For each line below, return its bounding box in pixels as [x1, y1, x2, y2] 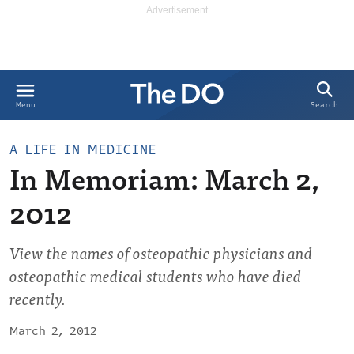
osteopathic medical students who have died [9, 262, 302, 288]
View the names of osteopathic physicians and [9, 239, 313, 265]
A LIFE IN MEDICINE [9, 140, 156, 160]
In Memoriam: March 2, [9, 154, 319, 201]
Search [311, 100, 338, 111]
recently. [9, 285, 66, 311]
